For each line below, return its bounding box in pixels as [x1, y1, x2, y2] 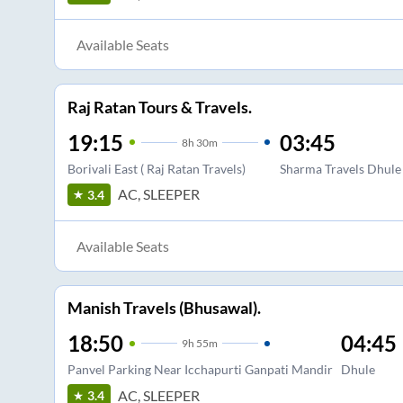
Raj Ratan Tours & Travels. [67, 96, 252, 117]
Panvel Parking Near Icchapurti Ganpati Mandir [67, 362, 333, 378]
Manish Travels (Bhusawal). [67, 298, 261, 318]
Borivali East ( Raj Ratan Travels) [67, 160, 246, 176]
